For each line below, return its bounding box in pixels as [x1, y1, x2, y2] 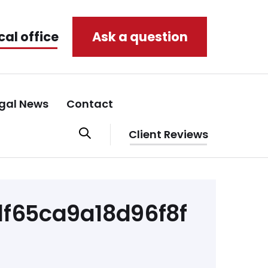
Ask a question [92, 28, 188, 46]
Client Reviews [129, 127, 208, 142]
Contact [66, 96, 113, 112]
